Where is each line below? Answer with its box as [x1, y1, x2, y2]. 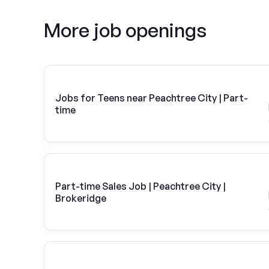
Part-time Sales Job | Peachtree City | [55, 180, 226, 192]
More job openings [44, 18, 207, 42]
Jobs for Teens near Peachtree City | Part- [55, 91, 248, 104]
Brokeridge [55, 192, 106, 204]
